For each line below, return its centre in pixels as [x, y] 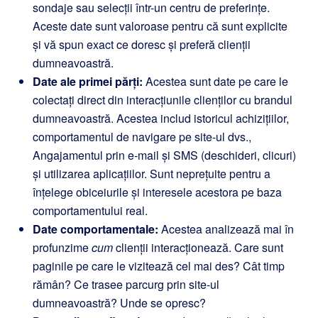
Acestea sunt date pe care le [215, 81]
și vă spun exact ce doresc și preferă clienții [142, 44]
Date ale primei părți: [88, 81]
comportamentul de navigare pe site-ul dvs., [142, 137]
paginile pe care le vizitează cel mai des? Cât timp [159, 266]
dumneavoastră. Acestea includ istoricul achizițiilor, [161, 118]
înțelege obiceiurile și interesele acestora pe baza [157, 192]
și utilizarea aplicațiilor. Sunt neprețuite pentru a [152, 174]
